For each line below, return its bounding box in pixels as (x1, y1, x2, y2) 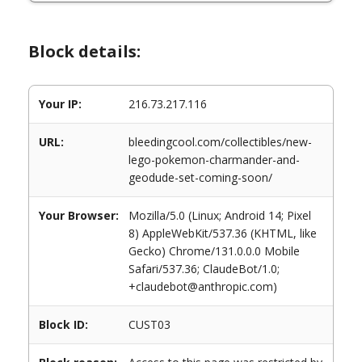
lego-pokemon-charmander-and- (128, 152, 300, 167)
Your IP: (39, 96, 82, 112)
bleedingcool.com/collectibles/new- (128, 134, 312, 149)
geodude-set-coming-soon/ (128, 170, 272, 185)
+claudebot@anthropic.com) (128, 279, 277, 294)
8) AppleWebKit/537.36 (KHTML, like (128, 225, 317, 241)
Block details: (28, 40, 141, 62)
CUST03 (128, 317, 170, 332)
